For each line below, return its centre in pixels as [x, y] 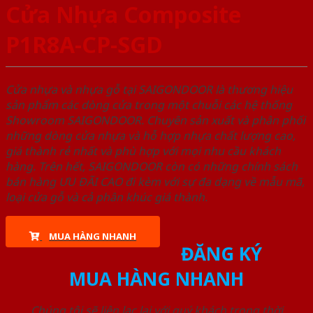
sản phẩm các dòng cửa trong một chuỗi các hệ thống [149, 105]
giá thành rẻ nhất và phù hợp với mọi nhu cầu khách [143, 151]
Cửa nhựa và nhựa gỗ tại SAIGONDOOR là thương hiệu [149, 90]
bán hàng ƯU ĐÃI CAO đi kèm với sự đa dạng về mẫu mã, [155, 182]
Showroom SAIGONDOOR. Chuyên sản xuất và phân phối [155, 121]
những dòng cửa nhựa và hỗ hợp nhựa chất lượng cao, [151, 136]
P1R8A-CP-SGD [84, 44]
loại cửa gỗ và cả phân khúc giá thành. [107, 197]
